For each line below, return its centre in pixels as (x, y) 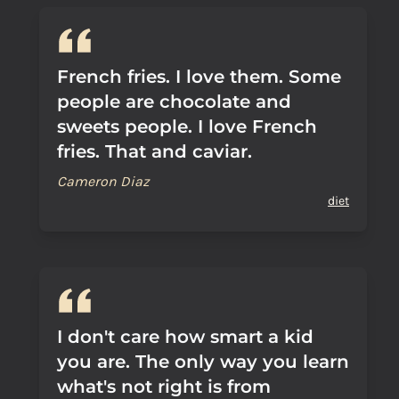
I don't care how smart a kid (185, 337)
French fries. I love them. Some (199, 77)
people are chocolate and (174, 102)
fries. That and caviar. (155, 151)
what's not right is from (164, 387)
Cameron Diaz (103, 181)
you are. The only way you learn (203, 362)
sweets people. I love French (187, 126)
